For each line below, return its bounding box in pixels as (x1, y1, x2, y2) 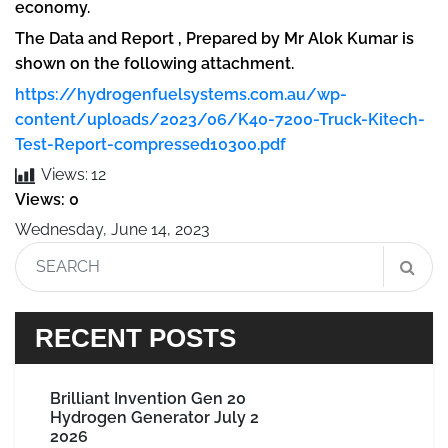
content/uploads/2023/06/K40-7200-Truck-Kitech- (15, 109, 425, 129)
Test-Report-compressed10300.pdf (15, 134, 286, 154)
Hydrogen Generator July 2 (50, 407, 259, 427)
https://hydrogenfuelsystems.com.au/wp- (15, 84, 347, 104)
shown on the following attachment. (15, 53, 294, 73)
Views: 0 (15, 189, 79, 209)
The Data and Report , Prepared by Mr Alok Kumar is (15, 28, 414, 48)
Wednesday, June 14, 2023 (15, 219, 210, 239)
